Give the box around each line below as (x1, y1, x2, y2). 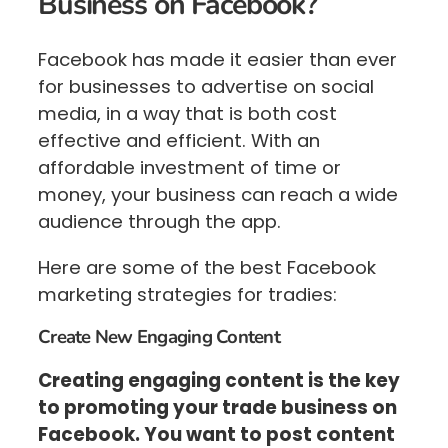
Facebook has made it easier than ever (38, 47, 397, 73)
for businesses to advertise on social (38, 74, 374, 100)
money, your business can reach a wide (38, 182, 398, 208)
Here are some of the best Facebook (38, 254, 376, 280)
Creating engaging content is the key (38, 367, 400, 393)
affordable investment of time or (38, 155, 341, 181)
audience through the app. (38, 209, 281, 235)
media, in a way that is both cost (38, 101, 337, 127)
